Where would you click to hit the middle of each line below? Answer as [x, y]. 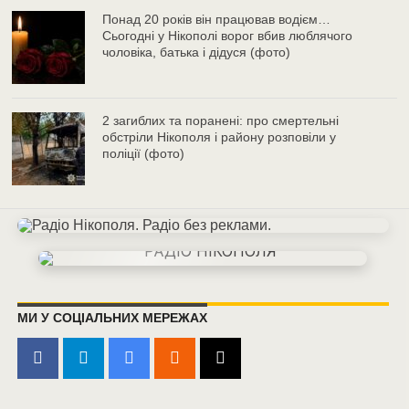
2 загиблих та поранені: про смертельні [221, 120]
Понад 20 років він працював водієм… [217, 19]
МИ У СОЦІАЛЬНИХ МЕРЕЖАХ [112, 317]
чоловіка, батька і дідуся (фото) [197, 52]
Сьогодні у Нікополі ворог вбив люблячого [228, 35]
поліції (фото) [144, 153]
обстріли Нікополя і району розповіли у [220, 136]
